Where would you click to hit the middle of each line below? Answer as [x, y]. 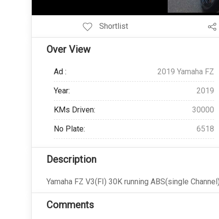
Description [71, 159]
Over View [68, 49]
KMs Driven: [74, 110]
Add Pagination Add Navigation [87, 18]
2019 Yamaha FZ [186, 72]
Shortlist [113, 26]
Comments [70, 205]
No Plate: [69, 129]
